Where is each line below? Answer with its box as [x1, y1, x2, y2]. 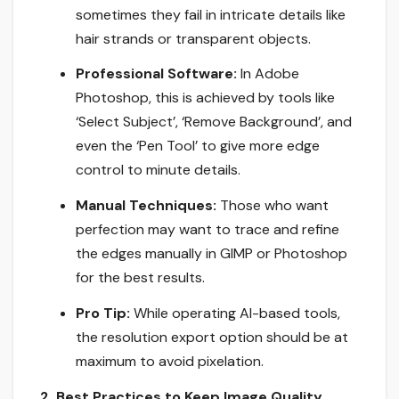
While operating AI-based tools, [130, 303, 340, 322]
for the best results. [76, 268, 205, 288]
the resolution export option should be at [76, 327, 348, 346]
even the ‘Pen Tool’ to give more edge [76, 136, 320, 156]
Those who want [220, 196, 329, 216]
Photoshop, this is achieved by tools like [76, 88, 335, 108]
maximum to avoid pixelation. [76, 351, 264, 370]
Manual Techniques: [76, 196, 220, 216]
